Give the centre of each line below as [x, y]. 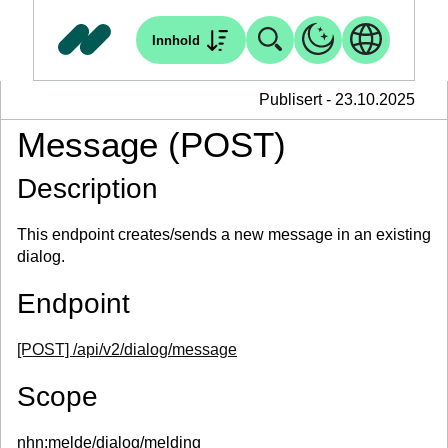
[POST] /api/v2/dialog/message [127, 349]
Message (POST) [151, 144]
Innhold [175, 40]
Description [87, 188]
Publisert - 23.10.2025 [337, 99]
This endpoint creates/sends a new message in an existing [224, 234]
